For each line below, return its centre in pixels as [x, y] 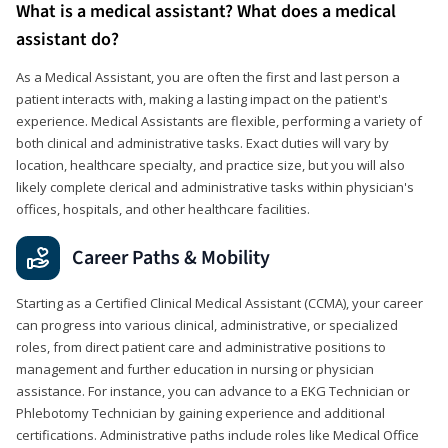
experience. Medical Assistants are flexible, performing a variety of [219, 120]
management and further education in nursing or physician [195, 368]
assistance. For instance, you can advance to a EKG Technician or [213, 390]
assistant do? [67, 39]
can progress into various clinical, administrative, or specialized [207, 324]
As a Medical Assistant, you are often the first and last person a [208, 76]
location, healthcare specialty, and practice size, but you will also [210, 164]
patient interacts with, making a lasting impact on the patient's [202, 98]
